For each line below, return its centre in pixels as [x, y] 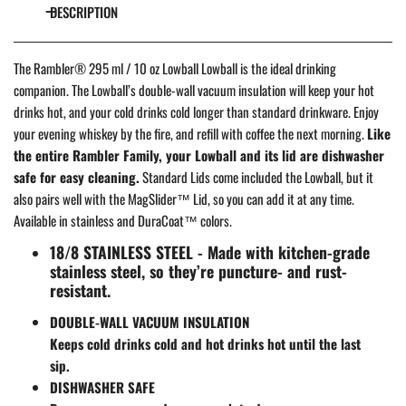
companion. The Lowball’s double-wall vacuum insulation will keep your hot [194, 89]
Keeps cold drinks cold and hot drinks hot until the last [205, 343]
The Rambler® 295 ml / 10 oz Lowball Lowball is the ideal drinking [175, 68]
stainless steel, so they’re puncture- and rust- [198, 271]
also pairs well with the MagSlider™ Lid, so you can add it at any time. [184, 198]
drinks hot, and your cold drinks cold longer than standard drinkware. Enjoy [196, 111]
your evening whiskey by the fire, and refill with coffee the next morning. [190, 133]
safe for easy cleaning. [77, 176]
